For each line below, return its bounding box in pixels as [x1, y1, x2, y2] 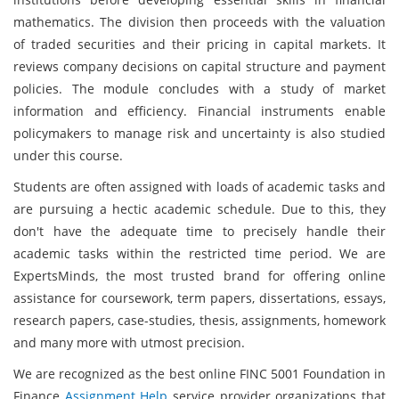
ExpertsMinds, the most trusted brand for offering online [13, 267, 386, 284]
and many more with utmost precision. [13, 334, 245, 351]
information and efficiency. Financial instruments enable [13, 102, 386, 119]
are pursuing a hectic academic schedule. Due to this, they [13, 200, 386, 217]
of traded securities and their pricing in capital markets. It [13, 36, 386, 53]
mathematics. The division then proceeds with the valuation [13, 13, 386, 30]
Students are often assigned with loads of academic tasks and [13, 178, 386, 195]
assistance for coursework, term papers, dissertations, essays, [13, 289, 386, 306]
